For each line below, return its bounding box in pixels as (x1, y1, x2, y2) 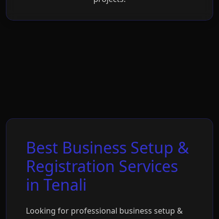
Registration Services (26, 155, 178, 176)
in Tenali (26, 174, 87, 195)
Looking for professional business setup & (26, 205, 183, 216)
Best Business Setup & (26, 137, 189, 158)
